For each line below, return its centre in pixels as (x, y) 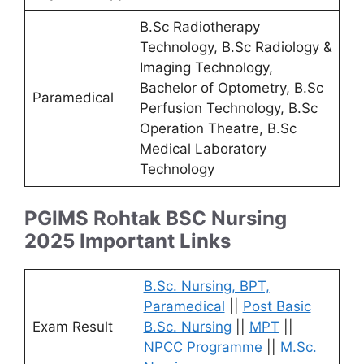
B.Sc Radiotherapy (199, 26)
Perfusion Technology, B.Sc (228, 108)
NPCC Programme (203, 347)
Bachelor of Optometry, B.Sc (231, 87)
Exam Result (72, 327)
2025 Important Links (128, 241)
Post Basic (277, 307)
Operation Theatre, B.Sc (218, 128)
